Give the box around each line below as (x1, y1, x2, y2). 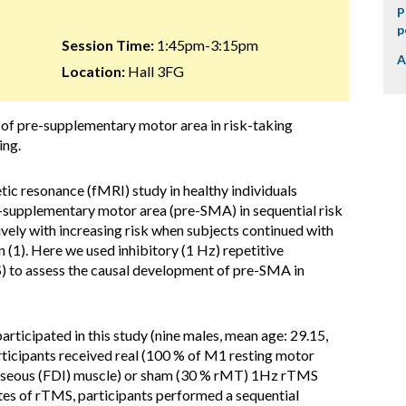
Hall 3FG (124, 63, 184, 80)
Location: (61, 63, 125, 80)
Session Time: (61, 36, 154, 53)
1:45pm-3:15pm (153, 36, 258, 53)
